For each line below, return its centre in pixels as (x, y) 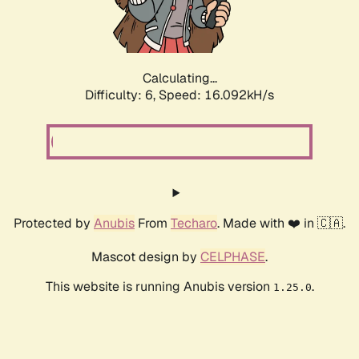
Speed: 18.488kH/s (216, 95)
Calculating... (179, 79)
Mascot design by (146, 257)
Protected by (54, 224)
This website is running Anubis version (159, 287)
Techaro (194, 224)
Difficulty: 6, (122, 95)
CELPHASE (233, 257)
